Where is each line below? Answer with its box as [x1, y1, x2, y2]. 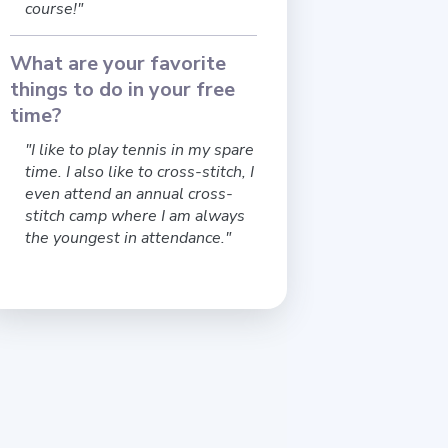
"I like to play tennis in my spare [25, 139, 255, 162]
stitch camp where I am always [25, 205, 246, 228]
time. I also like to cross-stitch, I [25, 161, 255, 184]
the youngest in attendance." [25, 227, 232, 250]
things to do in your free [10, 76, 236, 104]
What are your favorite [10, 50, 227, 78]
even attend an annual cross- [25, 183, 234, 206]
